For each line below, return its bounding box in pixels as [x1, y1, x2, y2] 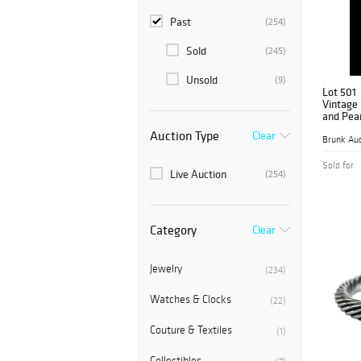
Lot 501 [322, 85, 356, 100]
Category [150, 222, 197, 239]
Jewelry [150, 262, 182, 276]
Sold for [322, 160, 354, 172]
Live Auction [170, 167, 226, 182]
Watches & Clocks [150, 293, 231, 307]
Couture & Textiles [150, 323, 232, 338]
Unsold [186, 73, 218, 88]
